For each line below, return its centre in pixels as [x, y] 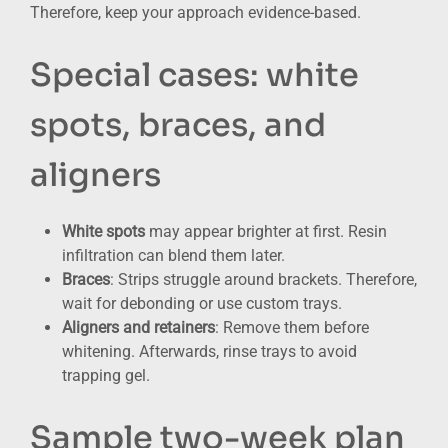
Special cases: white [194, 74]
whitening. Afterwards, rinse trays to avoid [209, 351]
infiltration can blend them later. [173, 255]
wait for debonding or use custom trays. [202, 303]
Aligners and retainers [138, 327]
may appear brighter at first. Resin [266, 231]
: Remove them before [292, 327]
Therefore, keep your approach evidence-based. [197, 12]
